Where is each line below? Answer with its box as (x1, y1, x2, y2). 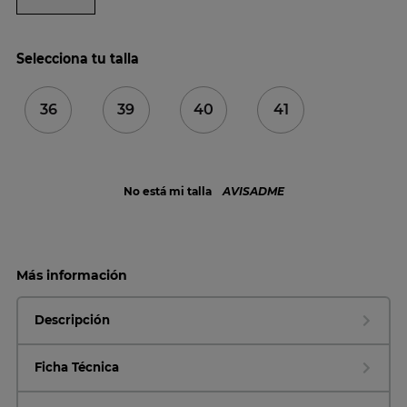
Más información (16, 266, 127, 283)
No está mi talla (123, 184, 212, 198)
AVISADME (222, 184, 284, 198)
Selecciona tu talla (16, 48, 139, 67)
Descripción (35, 312, 110, 327)
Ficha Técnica (35, 359, 119, 374)
